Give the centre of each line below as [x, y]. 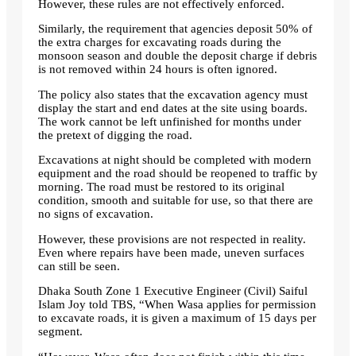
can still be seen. [79, 266]
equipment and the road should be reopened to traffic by [178, 174]
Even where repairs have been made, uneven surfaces [171, 252]
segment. [60, 332]
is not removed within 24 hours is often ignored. [158, 70]
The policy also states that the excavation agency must [173, 94]
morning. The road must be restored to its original [161, 187]
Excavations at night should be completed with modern [175, 160]
